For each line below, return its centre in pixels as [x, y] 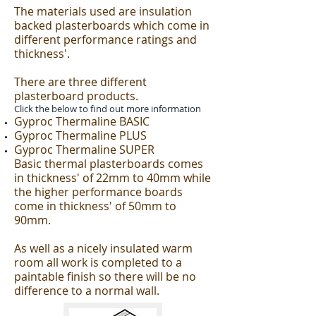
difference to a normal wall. [87, 291]
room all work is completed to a [98, 262]
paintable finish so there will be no [105, 276]
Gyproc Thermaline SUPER [84, 150]
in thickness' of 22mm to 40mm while [113, 178]
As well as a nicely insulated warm [103, 248]
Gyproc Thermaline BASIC [82, 121]
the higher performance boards [98, 192]
